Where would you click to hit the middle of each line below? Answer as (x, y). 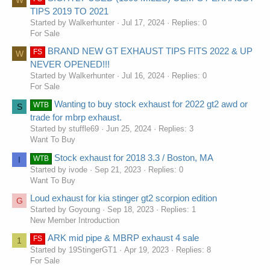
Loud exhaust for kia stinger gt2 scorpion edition (124, 198)
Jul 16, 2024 (143, 76)
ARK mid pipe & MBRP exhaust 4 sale (124, 238)
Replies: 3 (176, 129)
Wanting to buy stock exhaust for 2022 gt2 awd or (151, 104)
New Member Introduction (75, 220)
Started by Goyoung (65, 209)
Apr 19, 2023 (146, 250)
